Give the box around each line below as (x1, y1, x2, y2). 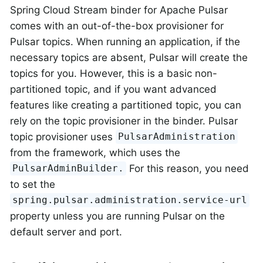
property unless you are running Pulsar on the (10, 210, 225, 222)
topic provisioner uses (10, 130, 116, 143)
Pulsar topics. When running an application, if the (10, 35, 240, 48)
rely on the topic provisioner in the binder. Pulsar (10, 114, 238, 127)
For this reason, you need (126, 162, 249, 174)
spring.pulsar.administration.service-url (12, 194, 248, 206)
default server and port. (10, 225, 122, 238)
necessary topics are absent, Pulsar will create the (10, 51, 248, 63)
